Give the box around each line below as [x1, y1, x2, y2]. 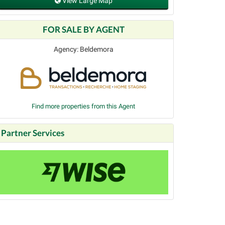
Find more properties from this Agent [32, 102, 135, 110]
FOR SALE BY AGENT [42, 24, 125, 35]
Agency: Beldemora [53, 45, 114, 54]
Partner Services [1, 128, 64, 139]
